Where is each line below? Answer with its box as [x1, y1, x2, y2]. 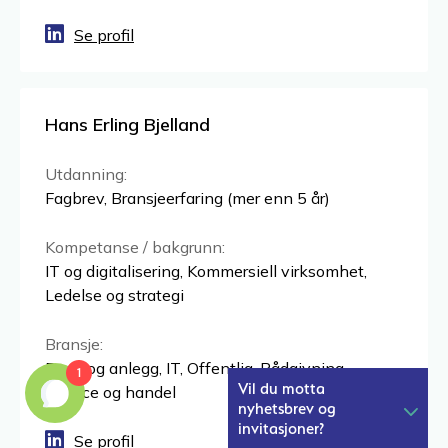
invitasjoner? [238, 418, 324, 438]
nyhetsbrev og [238, 398, 336, 418]
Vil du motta [238, 378, 325, 398]
